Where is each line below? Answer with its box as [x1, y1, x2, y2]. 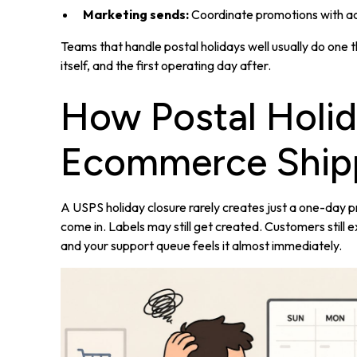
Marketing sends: [82, 6, 189, 23]
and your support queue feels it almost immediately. [60, 237, 342, 254]
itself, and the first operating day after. [60, 57, 271, 74]
